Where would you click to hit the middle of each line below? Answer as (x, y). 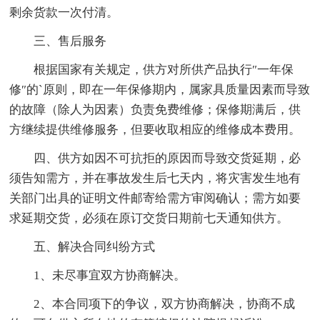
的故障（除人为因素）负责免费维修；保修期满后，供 (155, 110)
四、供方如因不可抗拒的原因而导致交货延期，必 (167, 159)
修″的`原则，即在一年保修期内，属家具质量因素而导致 (160, 90)
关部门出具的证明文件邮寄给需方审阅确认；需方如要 (155, 199)
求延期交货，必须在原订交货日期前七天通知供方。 (149, 219)
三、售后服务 (70, 41)
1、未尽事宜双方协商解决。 (110, 276)
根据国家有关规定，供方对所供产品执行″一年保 (164, 70)
